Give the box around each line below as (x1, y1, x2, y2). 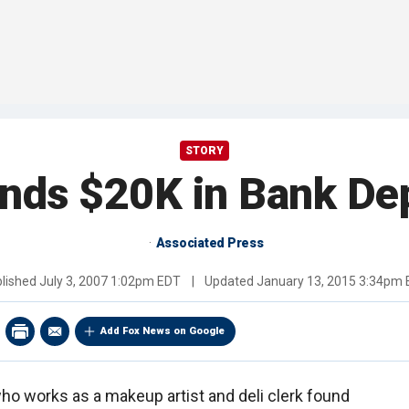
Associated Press (155, 236, 264, 251)
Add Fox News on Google (100, 325, 225, 338)
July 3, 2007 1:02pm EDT (39, 274, 181, 289)
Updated (202, 274, 257, 289)
